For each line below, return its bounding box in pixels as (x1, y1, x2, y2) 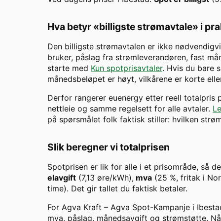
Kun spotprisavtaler (91, 63, 162, 74)
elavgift (47, 173, 76, 183)
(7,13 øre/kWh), (76, 173, 134, 183)
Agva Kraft (62, 202, 102, 213)
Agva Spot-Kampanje (110, 202, 190, 213)
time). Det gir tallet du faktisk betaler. (47, 184, 187, 194)
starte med (47, 63, 91, 74)
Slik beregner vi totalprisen (47, 141, 170, 153)
